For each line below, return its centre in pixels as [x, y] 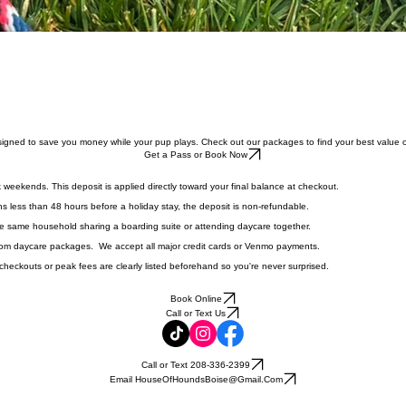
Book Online [196, 298]
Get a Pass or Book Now [196, 154]
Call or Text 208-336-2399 [196, 364]
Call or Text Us [196, 313]
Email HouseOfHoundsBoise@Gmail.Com [196, 379]
